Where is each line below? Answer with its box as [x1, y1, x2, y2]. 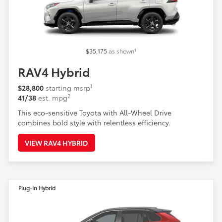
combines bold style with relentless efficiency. [18, 117, 170, 128]
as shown [109, 47, 134, 55]
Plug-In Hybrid [18, 184, 55, 192]
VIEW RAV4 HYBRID [25, 138, 88, 148]
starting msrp [46, 83, 90, 93]
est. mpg [38, 93, 67, 103]
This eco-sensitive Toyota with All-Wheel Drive [18, 108, 171, 118]
